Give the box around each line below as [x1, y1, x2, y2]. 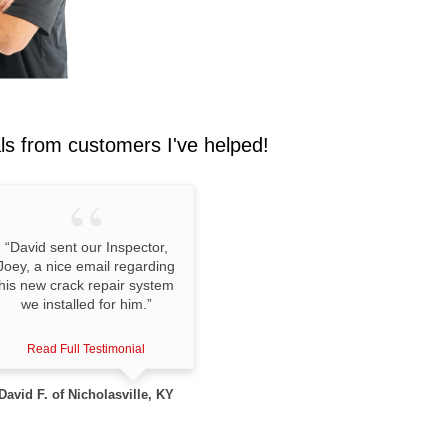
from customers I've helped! [20, 133, 269, 156]
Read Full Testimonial [27, 341, 146, 356]
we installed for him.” [20, 296, 152, 313]
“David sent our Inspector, [4, 239, 168, 256]
